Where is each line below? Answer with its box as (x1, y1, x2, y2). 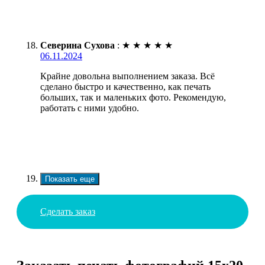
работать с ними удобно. (40, 102, 139, 113)
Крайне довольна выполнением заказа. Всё (40, 70, 215, 81)
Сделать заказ (40, 206, 95, 216)
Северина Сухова (40, 40, 115, 50)
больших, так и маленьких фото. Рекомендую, (40, 92, 226, 102)
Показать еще (45, 174, 95, 183)
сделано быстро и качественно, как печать (40, 81, 211, 92)
